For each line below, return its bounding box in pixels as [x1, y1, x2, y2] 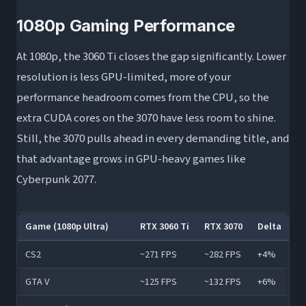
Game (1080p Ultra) [25, 219, 109, 234]
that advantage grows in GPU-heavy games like [16, 150, 246, 167]
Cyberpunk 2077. [16, 171, 96, 188]
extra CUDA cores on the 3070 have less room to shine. [16, 109, 276, 126]
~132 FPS [204, 274, 241, 289]
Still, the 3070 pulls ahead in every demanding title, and [16, 130, 289, 147]
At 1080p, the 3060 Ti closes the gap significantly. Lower [16, 48, 286, 65]
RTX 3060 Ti [139, 219, 189, 234]
